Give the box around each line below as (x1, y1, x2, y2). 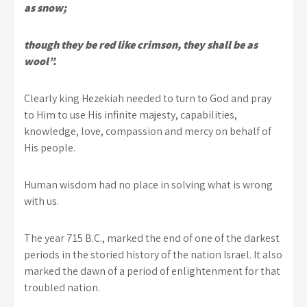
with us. (24, 193, 59, 208)
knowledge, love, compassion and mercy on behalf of (24, 123, 271, 138)
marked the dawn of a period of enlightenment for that (24, 263, 280, 278)
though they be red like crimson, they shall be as (24, 37, 258, 52)
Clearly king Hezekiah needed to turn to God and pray (24, 90, 271, 106)
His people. (24, 140, 75, 155)
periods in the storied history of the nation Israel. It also (24, 247, 282, 262)
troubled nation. (24, 280, 100, 295)
